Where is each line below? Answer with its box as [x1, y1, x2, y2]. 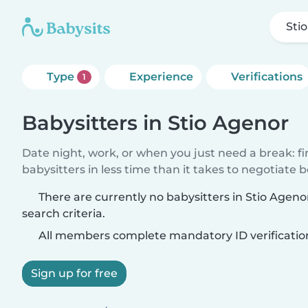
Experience [129, 70, 193, 83]
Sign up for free [31, 267, 118, 280]
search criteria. [22, 207, 105, 220]
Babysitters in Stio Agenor [22, 111, 289, 135]
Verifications [230, 70, 302, 83]
